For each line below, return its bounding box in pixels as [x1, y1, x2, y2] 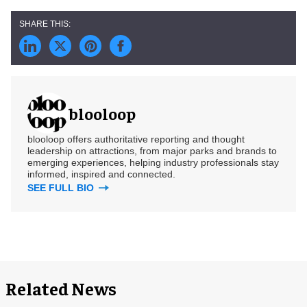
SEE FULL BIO [27, 182, 97, 193]
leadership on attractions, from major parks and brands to [27, 145, 277, 156]
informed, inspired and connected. [27, 169, 175, 180]
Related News [5, 277, 116, 299]
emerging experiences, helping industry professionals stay [27, 157, 279, 168]
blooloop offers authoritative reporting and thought [27, 134, 245, 145]
